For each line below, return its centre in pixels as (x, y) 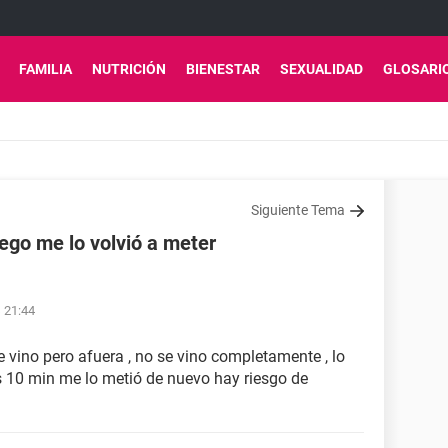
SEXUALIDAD (321, 69)
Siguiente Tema (298, 210)
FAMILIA (45, 69)
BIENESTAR (223, 69)
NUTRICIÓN (129, 69)
